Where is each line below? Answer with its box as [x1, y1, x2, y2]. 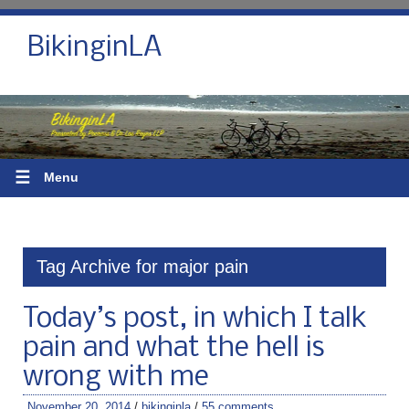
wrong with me [23, 362, 209, 393]
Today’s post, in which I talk [23, 304, 367, 334]
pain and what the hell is [23, 333, 325, 363]
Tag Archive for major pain [37, 256, 248, 277]
